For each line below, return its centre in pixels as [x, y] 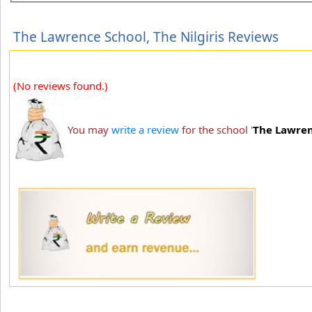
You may [89, 129]
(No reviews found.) [61, 85]
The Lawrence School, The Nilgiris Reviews [146, 37]
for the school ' [216, 129]
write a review [145, 129]
